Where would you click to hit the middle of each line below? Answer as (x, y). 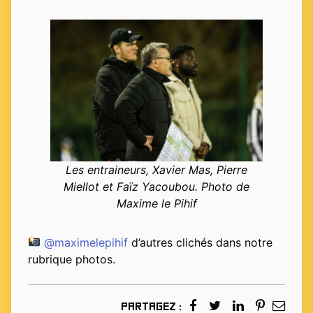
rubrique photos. (72, 259)
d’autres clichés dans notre (201, 242)
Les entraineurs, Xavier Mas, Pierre (156, 169)
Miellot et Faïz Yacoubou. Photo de (156, 186)
